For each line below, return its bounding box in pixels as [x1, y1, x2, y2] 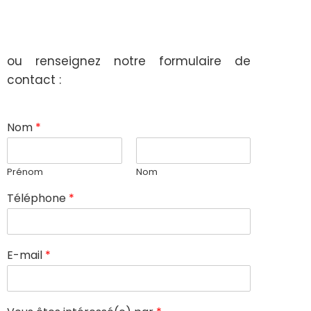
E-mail [7, 246, 45, 263]
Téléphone [7, 190, 69, 206]
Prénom [7, 165, 43, 178]
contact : [7, 71, 61, 88]
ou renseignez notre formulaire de [7, 52, 251, 69]
